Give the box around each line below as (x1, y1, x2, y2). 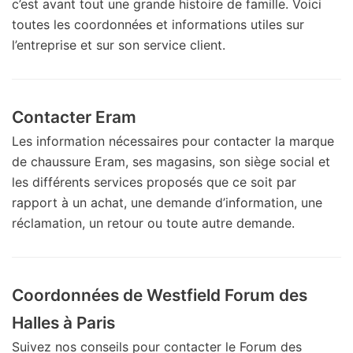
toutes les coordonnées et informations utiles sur (12, 16, 304, 32)
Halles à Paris (12, 312, 115, 333)
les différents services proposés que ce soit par (12, 173, 296, 190)
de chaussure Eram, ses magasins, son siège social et (12, 153, 330, 169)
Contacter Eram (12, 106, 136, 127)
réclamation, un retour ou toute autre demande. (12, 214, 295, 231)
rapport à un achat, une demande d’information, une (12, 194, 322, 210)
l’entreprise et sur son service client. (12, 36, 225, 53)
